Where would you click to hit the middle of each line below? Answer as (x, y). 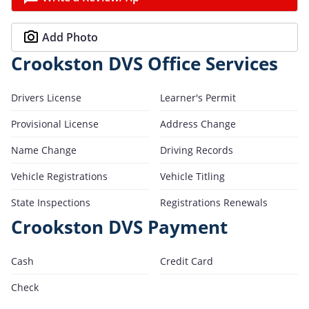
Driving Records (197, 150)
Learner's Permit (198, 97)
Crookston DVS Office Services (144, 63)
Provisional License (55, 123)
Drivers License (46, 97)
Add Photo (70, 37)
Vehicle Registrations (59, 176)
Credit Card (187, 261)
